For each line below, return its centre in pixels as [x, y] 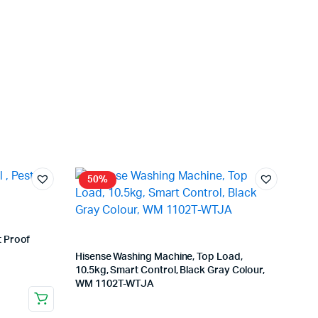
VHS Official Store [145, 292]
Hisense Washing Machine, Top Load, [159, 257]
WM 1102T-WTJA [115, 284]
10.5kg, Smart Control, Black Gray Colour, [170, 271]
